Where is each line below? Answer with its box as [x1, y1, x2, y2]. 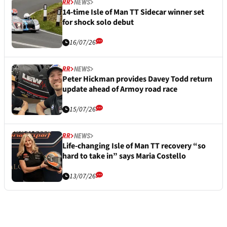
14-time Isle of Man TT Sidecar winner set [62, 6, 204, 18]
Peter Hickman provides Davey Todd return [62, 73, 212, 85]
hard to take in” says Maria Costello [62, 150, 186, 162]
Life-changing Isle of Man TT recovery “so [62, 140, 206, 152]
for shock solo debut [62, 16, 134, 28]
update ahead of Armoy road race [62, 83, 177, 95]
